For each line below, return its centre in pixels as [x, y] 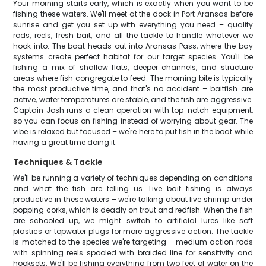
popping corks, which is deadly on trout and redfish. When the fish [133, 210]
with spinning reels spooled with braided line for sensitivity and [133, 253]
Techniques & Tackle [58, 162]
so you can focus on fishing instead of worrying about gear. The [133, 121]
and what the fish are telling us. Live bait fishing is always [133, 189]
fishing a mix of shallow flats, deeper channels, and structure [133, 67]
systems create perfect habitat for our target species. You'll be [133, 57]
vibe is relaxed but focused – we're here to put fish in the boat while [133, 132]
